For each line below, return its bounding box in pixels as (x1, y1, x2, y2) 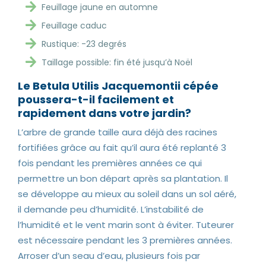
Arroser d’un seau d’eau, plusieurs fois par (18, 249, 200, 262)
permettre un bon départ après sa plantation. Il (18, 172, 228, 185)
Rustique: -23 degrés (42, 38, 126, 50)
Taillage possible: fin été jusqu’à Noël (42, 56, 192, 69)
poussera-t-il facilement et (18, 92, 174, 107)
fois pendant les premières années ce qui (18, 157, 202, 170)
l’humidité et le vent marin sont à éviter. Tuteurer (18, 218, 234, 232)
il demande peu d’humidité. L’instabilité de (18, 203, 204, 216)
